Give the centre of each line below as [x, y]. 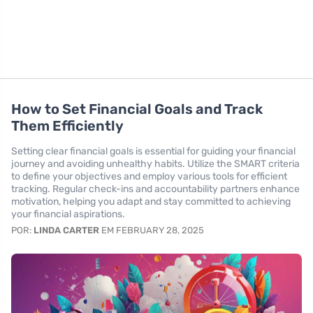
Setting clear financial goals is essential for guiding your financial [153, 151]
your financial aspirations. [68, 214]
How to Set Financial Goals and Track [137, 109]
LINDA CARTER [66, 230]
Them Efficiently [67, 126]
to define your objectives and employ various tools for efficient [149, 176]
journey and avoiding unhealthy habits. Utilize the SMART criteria [155, 164]
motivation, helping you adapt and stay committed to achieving [151, 202]
